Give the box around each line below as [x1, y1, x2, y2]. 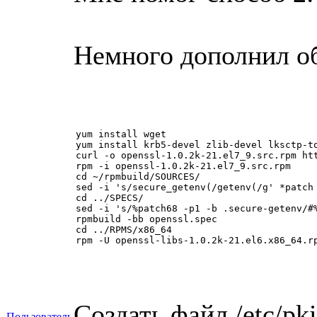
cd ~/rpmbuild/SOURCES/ [76, 171, 200, 182]
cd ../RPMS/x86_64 [76, 224, 172, 235]
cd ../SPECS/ [76, 192, 144, 203]
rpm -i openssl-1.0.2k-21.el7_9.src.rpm [76, 160, 291, 171]
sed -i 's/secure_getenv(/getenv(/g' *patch [76, 181, 313, 192]
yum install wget [76, 128, 166, 139]
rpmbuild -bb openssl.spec [76, 213, 217, 224]
